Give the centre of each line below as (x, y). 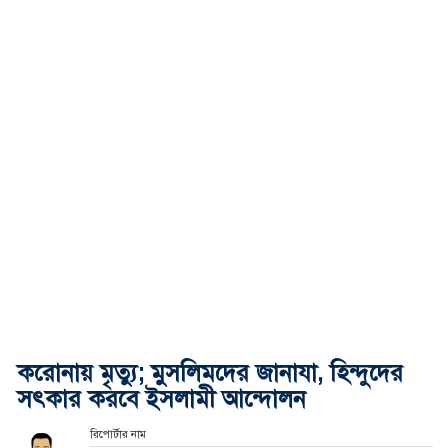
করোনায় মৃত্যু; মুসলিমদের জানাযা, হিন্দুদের (210, 372)
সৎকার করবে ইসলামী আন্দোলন (161, 398)
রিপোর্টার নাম (117, 434)
